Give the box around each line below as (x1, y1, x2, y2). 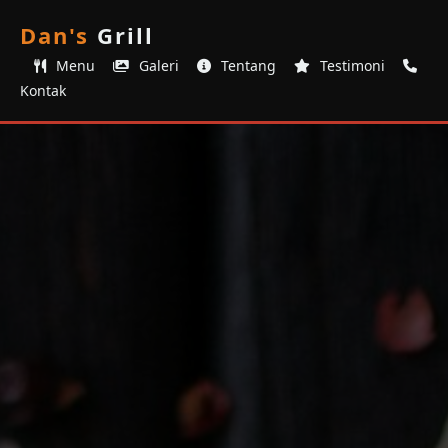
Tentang (217, 56, 276, 75)
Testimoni (316, 56, 385, 75)
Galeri (135, 56, 179, 75)
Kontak (20, 81, 66, 100)
